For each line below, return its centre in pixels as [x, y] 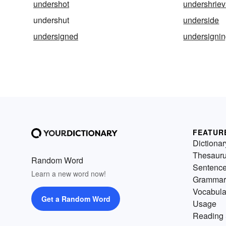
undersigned [56, 36]
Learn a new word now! [69, 174]
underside [201, 20]
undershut [51, 20]
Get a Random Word [76, 199]
